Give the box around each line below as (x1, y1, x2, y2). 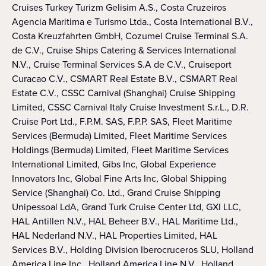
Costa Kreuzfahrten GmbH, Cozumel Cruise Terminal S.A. (12, 29, 248, 43)
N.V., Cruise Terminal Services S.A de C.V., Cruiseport (12, 58, 232, 71)
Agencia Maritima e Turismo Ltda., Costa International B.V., (12, 15, 253, 28)
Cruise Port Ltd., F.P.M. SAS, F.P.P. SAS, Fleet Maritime (12, 115, 232, 128)
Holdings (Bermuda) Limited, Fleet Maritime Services (12, 143, 229, 157)
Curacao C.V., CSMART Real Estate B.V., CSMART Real (12, 72, 237, 85)
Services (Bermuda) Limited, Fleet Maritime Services (12, 129, 227, 142)
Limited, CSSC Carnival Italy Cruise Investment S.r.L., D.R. (12, 100, 249, 114)
